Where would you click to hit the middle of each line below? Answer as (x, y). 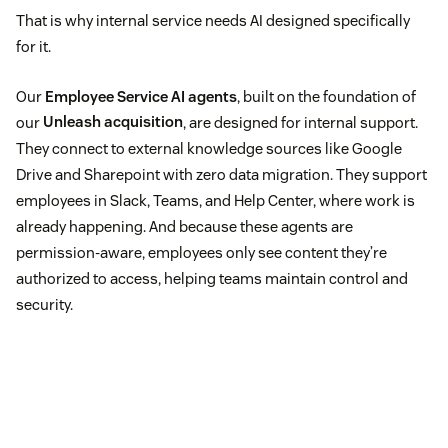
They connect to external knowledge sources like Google (209, 148)
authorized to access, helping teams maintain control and (212, 278)
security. (46, 304)
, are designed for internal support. (300, 122)
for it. (33, 46)
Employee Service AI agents (141, 96)
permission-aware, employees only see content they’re (201, 252)
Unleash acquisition (113, 122)
